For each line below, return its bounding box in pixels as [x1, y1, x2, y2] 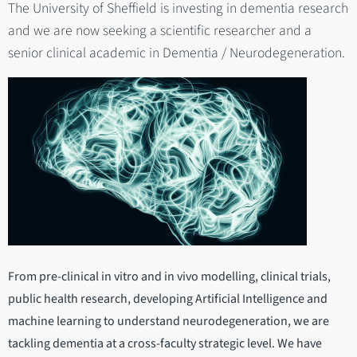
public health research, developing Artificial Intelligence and [8, 290, 328, 308]
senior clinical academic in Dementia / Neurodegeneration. [8, 42, 345, 63]
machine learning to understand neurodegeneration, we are [8, 312, 329, 331]
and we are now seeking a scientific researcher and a [8, 20, 312, 41]
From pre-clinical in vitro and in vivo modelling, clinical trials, [8, 268, 331, 286]
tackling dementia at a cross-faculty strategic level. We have [8, 335, 322, 353]
